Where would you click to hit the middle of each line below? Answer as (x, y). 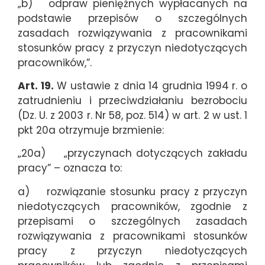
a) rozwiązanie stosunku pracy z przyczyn (132, 191)
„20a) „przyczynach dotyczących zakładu (132, 153)
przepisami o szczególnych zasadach (132, 221)
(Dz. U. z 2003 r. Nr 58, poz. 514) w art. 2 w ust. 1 (132, 115)
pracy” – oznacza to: (70, 168)
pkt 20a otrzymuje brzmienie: (91, 130)
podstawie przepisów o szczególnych (132, 18)
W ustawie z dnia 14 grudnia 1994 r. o (151, 85)
